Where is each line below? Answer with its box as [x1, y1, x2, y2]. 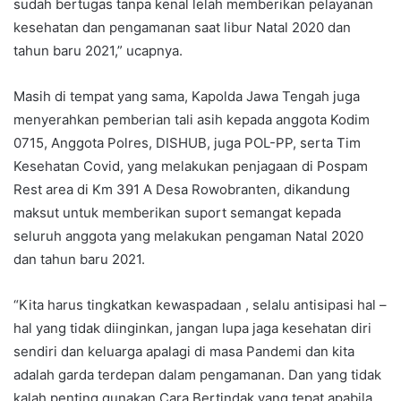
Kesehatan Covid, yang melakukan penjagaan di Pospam [13, 158, 368, 175]
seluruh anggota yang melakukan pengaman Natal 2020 [13, 227, 363, 245]
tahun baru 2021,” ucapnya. [13, 42, 183, 60]
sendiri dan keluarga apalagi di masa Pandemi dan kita [13, 343, 354, 361]
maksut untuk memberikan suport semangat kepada [13, 204, 341, 222]
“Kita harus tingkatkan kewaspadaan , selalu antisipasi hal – [13, 296, 387, 314]
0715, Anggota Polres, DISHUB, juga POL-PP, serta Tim [13, 134, 361, 152]
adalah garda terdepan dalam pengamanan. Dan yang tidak [13, 366, 381, 384]
